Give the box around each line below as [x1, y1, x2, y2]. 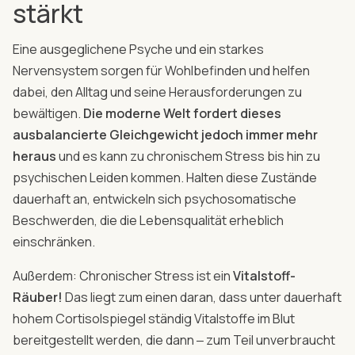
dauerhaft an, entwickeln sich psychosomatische [13, 190, 296, 208]
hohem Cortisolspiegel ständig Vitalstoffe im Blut [13, 310, 295, 327]
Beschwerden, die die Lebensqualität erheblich [13, 212, 284, 229]
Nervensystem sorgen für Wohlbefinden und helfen [13, 62, 310, 79]
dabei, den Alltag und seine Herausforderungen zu [13, 83, 302, 101]
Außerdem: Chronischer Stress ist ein [13, 267, 233, 284]
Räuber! [13, 288, 63, 306]
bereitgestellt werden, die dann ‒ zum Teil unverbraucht [13, 331, 335, 349]
